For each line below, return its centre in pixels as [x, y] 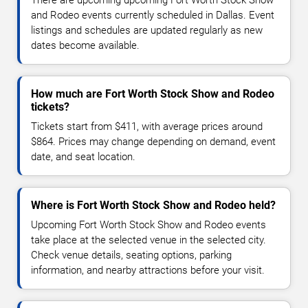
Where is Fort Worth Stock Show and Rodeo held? [153, 205]
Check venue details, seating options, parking [131, 255]
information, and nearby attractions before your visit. [148, 270]
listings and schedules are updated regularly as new [147, 30]
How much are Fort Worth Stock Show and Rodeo [153, 93]
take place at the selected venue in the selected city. [148, 240]
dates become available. [85, 45]
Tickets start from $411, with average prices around [147, 126]
